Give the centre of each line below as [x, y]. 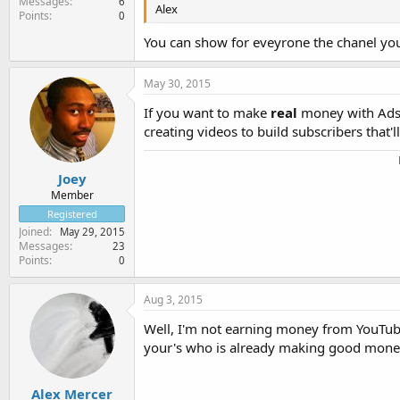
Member [72, 195]
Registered [72, 213]
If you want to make [207, 112]
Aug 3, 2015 [173, 299]
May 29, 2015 [92, 231]
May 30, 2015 [177, 83]
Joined [34, 231]
